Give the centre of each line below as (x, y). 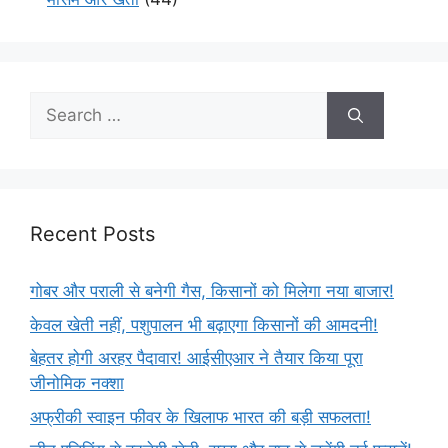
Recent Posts (92, 234)
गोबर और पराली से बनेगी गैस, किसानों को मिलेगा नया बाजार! (212, 291)
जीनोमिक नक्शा (77, 383)
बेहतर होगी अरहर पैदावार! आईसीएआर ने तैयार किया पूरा (196, 358)
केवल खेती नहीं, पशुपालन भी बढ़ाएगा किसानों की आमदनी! (204, 324)
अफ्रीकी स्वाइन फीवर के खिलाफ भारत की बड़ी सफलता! (200, 416)
